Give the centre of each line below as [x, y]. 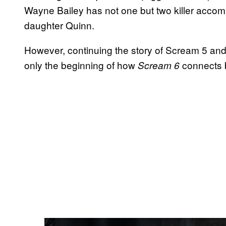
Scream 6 [159, 65]
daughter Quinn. [61, 25]
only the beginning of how [81, 65]
